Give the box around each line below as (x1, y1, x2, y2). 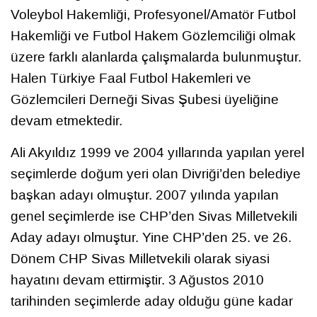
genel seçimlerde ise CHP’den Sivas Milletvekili (11, 207, 297, 225)
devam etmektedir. (11, 111, 122, 129)
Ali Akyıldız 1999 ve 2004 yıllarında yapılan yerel (11, 143, 304, 161)
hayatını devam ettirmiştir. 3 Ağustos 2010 (11, 270, 264, 289)
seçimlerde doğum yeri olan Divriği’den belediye (11, 164, 301, 183)
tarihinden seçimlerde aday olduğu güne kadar (11, 292, 293, 310)
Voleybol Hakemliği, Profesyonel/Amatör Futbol (11, 5, 296, 23)
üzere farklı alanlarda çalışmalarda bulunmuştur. (11, 47, 301, 66)
